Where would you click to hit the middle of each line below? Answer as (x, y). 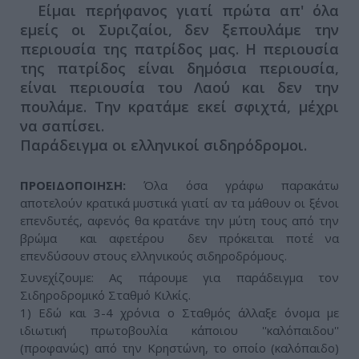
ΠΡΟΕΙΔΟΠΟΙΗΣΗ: (73, 186)
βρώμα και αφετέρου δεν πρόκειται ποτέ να (179, 238)
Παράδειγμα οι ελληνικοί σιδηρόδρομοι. (163, 145)
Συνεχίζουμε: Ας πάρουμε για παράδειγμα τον (179, 278)
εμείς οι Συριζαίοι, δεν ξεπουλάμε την (179, 30)
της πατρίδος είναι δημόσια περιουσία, (179, 69)
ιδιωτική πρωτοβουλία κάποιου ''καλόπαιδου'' (179, 331)
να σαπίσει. (62, 126)
